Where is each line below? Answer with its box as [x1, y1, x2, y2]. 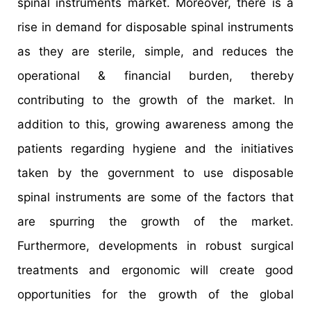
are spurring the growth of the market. [17, 215, 294, 229]
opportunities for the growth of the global [17, 287, 294, 302]
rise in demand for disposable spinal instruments [17, 20, 294, 35]
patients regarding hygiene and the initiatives [17, 142, 294, 156]
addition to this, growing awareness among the [17, 117, 294, 132]
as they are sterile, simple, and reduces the [17, 44, 294, 59]
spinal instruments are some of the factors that [17, 190, 294, 205]
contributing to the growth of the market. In [17, 93, 294, 108]
